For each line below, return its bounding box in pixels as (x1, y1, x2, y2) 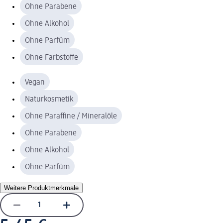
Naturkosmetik (25, 95, 73, 104)
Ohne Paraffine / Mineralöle (25, 112, 117, 120)
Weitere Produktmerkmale (4, 184, 79, 192)
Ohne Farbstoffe (25, 53, 78, 62)
